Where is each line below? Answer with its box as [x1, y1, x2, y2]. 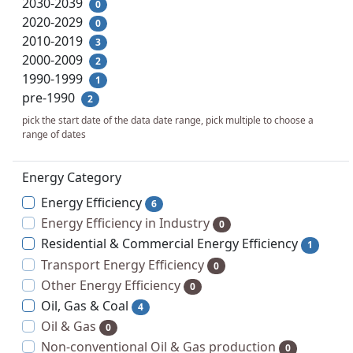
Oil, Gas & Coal [41, 296, 128, 314]
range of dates [22, 128, 86, 141]
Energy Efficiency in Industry [41, 214, 210, 232]
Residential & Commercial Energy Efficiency [41, 235, 298, 253]
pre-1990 [22, 89, 78, 106]
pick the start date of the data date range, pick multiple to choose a [22, 113, 314, 127]
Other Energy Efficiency [41, 276, 180, 294]
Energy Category [22, 169, 121, 186]
